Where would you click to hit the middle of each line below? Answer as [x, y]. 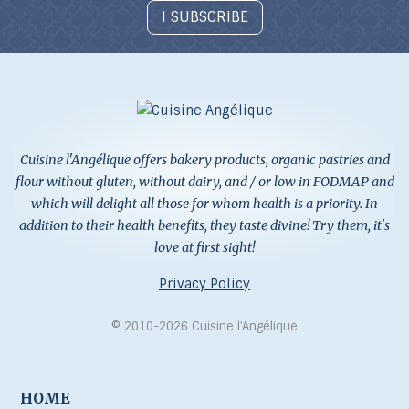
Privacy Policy [204, 283]
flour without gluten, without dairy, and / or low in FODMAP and [204, 181]
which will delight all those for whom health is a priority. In [204, 203]
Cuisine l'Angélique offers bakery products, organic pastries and [204, 159]
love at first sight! [204, 247]
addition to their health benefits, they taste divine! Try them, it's [204, 225]
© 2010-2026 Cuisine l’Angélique [204, 326]
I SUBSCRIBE [204, 17]
